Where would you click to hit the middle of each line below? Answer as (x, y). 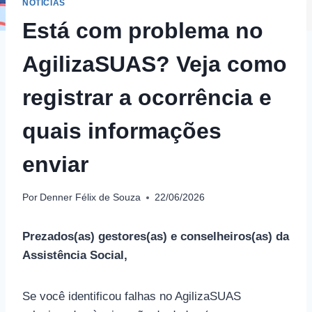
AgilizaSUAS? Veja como (155, 64)
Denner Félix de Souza (91, 198)
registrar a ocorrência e (147, 97)
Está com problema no (143, 30)
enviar (58, 164)
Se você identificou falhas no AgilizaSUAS (132, 297)
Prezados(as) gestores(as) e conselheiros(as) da (156, 237)
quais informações (122, 131)
